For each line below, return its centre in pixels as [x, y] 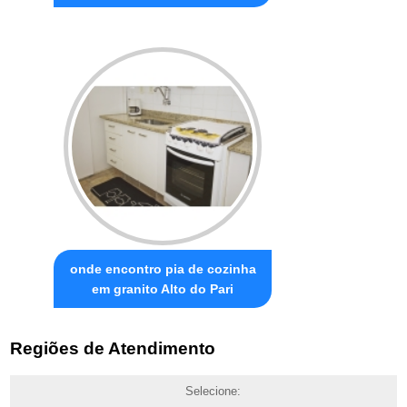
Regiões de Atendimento [113, 349]
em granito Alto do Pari [163, 288]
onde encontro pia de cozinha [163, 268]
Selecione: [213, 392]
